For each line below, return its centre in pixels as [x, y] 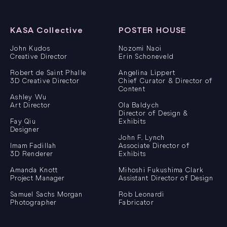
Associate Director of [154, 146]
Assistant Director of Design [166, 178]
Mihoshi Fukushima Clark [161, 170]
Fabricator [136, 203]
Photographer [34, 203]
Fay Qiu [23, 122]
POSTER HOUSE [153, 30]
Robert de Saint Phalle [48, 73]
